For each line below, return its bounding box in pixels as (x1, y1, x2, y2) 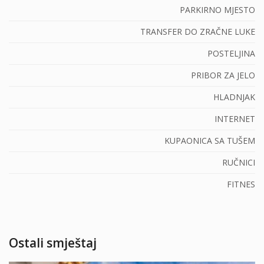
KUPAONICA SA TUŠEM (164, 135, 255, 146)
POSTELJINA (207, 48, 255, 59)
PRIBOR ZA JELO (191, 70, 255, 81)
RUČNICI (222, 157, 255, 168)
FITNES (227, 179, 255, 190)
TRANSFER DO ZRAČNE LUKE (140, 26, 255, 37)
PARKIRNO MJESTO (180, 4, 255, 15)
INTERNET (214, 113, 255, 124)
